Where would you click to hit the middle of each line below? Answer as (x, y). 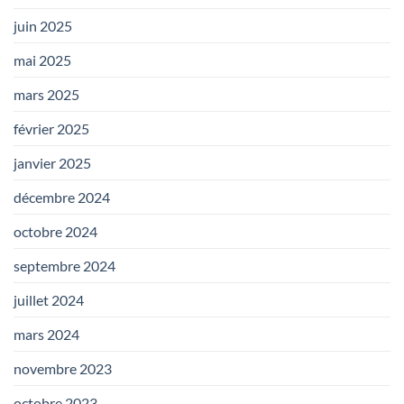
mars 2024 (46, 334)
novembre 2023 (63, 368)
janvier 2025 (52, 162)
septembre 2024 (64, 265)
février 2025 (51, 128)
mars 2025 (46, 94)
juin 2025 (43, 25)
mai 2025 (42, 60)
